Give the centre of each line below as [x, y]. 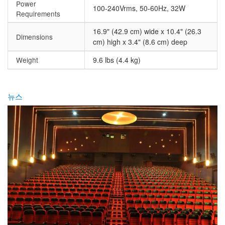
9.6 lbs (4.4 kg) [117, 60]
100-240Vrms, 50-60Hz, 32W [139, 8]
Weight [27, 60]
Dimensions [34, 36]
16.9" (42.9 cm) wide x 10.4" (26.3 [147, 31]
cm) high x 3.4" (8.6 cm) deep [140, 41]
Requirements [38, 13]
